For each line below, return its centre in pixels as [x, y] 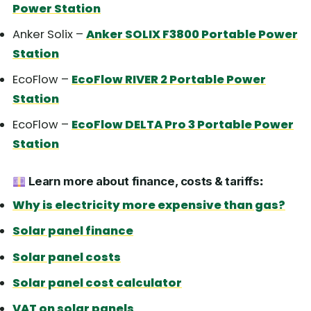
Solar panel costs [67, 257]
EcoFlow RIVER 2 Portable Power [169, 80]
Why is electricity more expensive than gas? [149, 205]
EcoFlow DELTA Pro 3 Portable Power [183, 125]
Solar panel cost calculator [97, 283]
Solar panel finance [73, 231]
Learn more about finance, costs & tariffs [143, 182]
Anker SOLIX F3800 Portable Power [192, 34]
